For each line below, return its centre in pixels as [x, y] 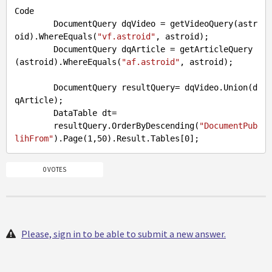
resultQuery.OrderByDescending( [126, 126]
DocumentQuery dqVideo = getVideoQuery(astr [34, 24]
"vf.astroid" [126, 37]
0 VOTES [55, 169]
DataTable [75, 113]
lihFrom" [34, 139]
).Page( [70, 139]
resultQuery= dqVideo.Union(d [187, 88]
